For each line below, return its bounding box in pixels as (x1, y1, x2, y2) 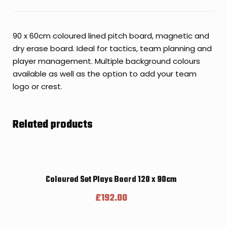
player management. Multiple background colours (13, 56, 200, 66)
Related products (13, 117, 93, 133)
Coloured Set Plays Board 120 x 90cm (46, 174, 176, 186)
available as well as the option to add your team (13, 68, 197, 79)
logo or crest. (13, 81, 62, 92)
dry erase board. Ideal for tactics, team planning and (13, 43, 212, 54)
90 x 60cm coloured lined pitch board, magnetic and (13, 30, 209, 41)
